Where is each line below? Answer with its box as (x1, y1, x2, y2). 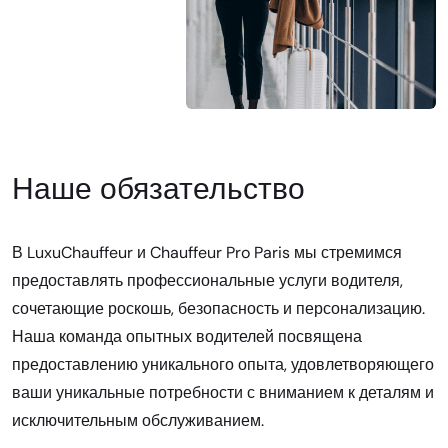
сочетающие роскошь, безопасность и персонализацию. (12, 298, 425, 320)
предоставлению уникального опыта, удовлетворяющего (12, 354, 434, 376)
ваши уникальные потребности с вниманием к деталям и (12, 382, 434, 404)
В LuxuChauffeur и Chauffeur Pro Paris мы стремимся (12, 242, 402, 264)
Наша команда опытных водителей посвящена (12, 326, 362, 348)
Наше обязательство (12, 169, 305, 209)
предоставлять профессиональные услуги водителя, (12, 270, 403, 292)
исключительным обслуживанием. (12, 410, 264, 432)
